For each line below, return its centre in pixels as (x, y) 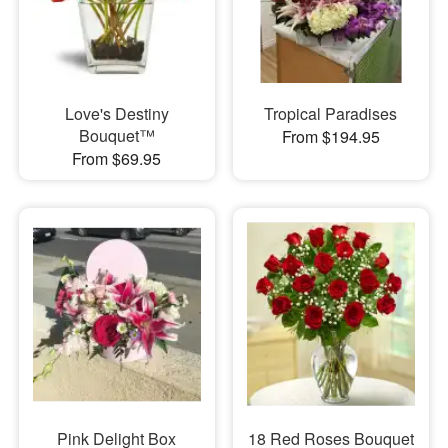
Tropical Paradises (331, 113)
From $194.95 (330, 136)
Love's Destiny (116, 113)
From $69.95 (117, 158)
